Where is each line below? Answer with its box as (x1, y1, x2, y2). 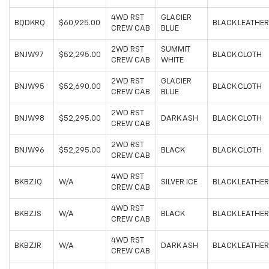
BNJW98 (14, 115, 44, 123)
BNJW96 (14, 147, 44, 155)
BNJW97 (14, 51, 44, 59)
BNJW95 (14, 83, 44, 91)
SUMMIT (161, 46, 190, 54)
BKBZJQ (14, 178, 42, 187)
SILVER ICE (161, 178, 198, 187)
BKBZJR (14, 242, 41, 250)
